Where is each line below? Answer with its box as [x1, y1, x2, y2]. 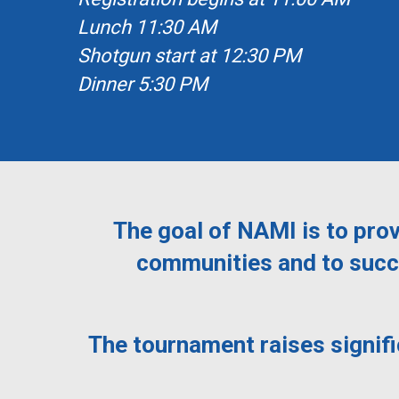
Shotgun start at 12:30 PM [77, 45, 301, 67]
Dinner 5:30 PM [77, 73, 208, 95]
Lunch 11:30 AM [77, 16, 216, 38]
